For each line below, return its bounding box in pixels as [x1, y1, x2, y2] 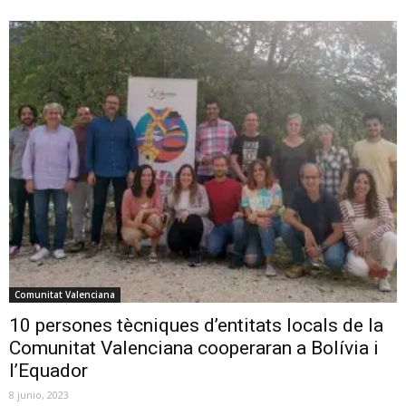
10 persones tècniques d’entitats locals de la [9, 314, 383, 336]
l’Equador [9, 359, 88, 382]
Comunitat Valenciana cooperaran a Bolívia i [9, 336, 379, 359]
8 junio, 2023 [9, 387, 69, 401]
